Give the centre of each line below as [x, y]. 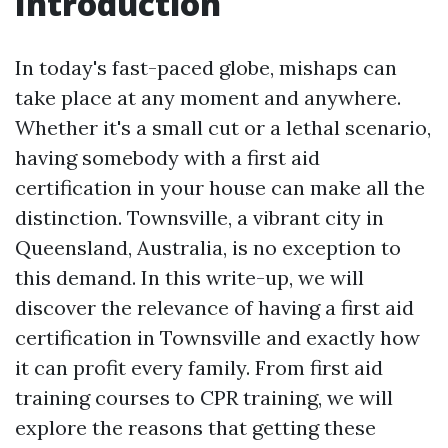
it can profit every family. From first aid [199, 367]
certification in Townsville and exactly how [217, 337]
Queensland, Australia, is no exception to [208, 247]
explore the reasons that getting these [195, 427]
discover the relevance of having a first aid [214, 307]
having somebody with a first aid [167, 157]
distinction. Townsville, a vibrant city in [199, 217]
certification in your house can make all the [220, 187]
